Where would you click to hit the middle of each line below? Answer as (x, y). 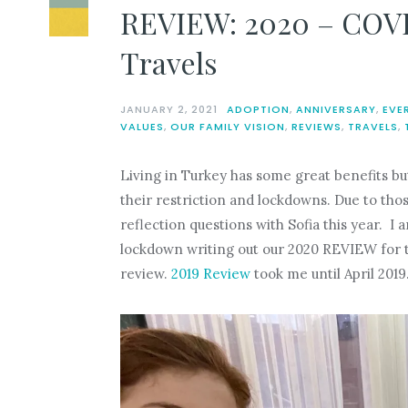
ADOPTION (258, 110)
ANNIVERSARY (336, 110)
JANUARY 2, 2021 (168, 110)
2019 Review (210, 274)
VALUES (142, 127)
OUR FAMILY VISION (227, 127)
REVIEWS (316, 127)
